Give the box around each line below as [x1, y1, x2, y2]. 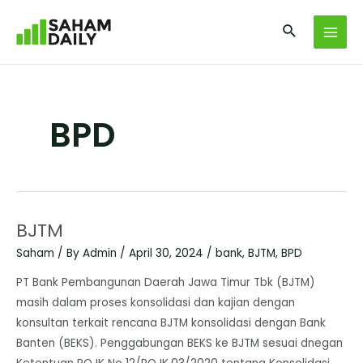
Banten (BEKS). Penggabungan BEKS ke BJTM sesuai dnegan [16, 335, 343, 351]
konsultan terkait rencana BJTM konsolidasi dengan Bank [16, 314, 326, 331]
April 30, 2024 [129, 246, 207, 262]
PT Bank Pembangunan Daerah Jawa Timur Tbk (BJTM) [16, 274, 315, 290]
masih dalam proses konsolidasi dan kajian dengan [16, 294, 295, 310]
